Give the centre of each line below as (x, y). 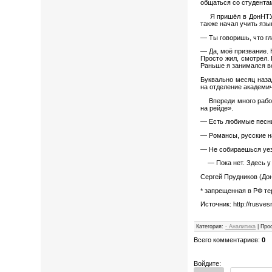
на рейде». (217, 108)
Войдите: (208, 264)
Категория (209, 227)
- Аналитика (241, 227)
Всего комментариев (226, 240)
